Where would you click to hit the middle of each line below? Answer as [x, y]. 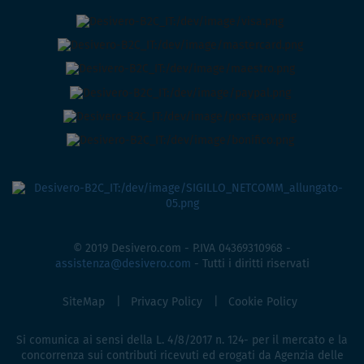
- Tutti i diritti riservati [250, 264]
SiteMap [84, 303]
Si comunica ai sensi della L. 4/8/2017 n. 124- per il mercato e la [182, 341]
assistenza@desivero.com [123, 264]
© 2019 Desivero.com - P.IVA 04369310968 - [182, 249]
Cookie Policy [263, 303]
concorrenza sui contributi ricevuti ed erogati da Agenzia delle [182, 356]
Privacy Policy [167, 303]
